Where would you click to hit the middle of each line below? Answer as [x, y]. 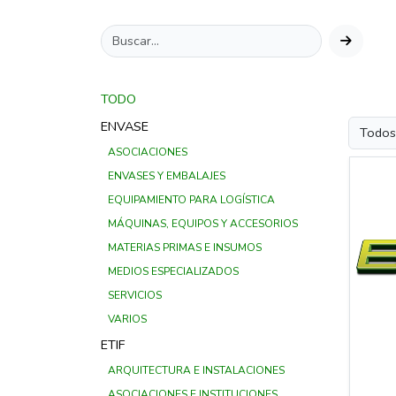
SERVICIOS [135, 295]
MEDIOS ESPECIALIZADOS [173, 271]
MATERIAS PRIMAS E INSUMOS [185, 247]
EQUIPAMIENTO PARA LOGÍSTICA [191, 200]
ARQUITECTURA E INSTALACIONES [196, 370]
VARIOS [127, 319]
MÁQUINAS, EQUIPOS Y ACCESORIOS [203, 224]
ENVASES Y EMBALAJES [167, 176]
